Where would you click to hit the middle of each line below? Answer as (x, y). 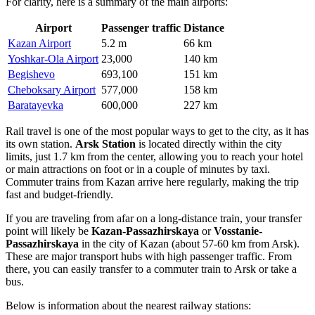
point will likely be (49, 231)
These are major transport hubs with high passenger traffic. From (149, 256)
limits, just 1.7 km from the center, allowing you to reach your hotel (154, 156)
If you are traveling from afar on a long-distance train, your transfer (154, 218)
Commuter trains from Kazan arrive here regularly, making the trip (152, 181)
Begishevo (31, 74)
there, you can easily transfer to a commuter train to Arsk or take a (151, 269)
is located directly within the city (209, 143)
